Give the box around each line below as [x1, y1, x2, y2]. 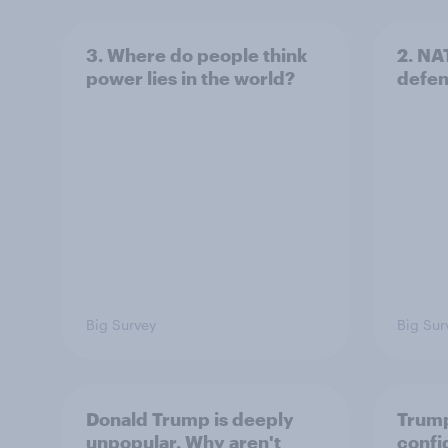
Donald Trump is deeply [86, 408, 294, 430]
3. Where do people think [86, 44, 307, 66]
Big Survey [86, 316, 156, 333]
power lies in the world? [86, 67, 295, 89]
